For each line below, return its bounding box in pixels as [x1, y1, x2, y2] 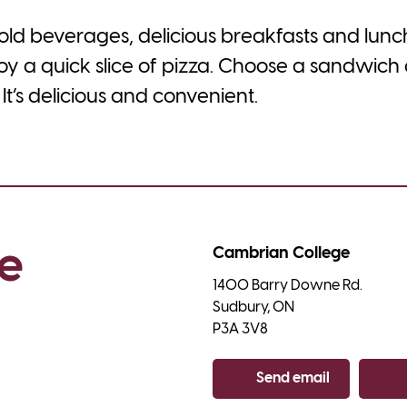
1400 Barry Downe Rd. [213, 277, 362, 293]
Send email [256, 370, 330, 386]
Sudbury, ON [213, 299, 294, 315]
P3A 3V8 [213, 321, 268, 337]
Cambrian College [213, 244, 350, 263]
